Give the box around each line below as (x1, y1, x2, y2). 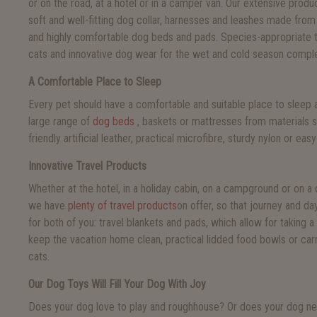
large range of (28, 115, 93, 128)
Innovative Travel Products (28, 159, 146, 173)
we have (28, 199, 68, 212)
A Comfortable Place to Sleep (28, 75, 161, 88)
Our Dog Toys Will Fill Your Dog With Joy (28, 277, 206, 291)
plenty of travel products (68, 199, 177, 212)
